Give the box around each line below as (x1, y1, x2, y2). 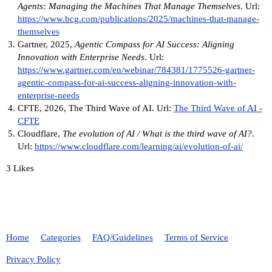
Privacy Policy (6, 254, 61, 265)
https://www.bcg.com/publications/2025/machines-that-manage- (17, 14, 259, 24)
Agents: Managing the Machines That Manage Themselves (17, 1, 240, 12)
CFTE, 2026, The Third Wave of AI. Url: (17, 103, 174, 114)
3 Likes (6, 163, 34, 174)
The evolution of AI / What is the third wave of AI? (62, 129, 252, 139)
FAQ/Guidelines (92, 233, 153, 243)
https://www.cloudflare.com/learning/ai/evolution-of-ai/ (34, 141, 243, 152)
